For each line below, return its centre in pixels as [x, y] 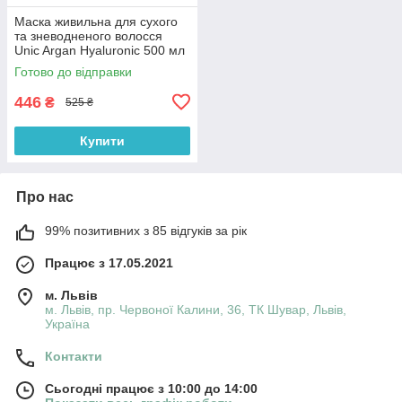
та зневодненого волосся [88, 35]
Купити [102, 140]
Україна [67, 323]
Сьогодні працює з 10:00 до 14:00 [151, 388]
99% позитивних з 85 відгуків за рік [146, 230]
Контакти [74, 356]
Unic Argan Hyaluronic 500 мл [100, 50]
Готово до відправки [73, 71]
